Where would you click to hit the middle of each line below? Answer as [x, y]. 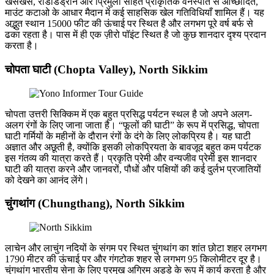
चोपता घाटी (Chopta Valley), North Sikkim [106, 70]
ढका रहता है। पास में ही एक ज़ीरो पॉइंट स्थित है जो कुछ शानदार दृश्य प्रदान [135, 35]
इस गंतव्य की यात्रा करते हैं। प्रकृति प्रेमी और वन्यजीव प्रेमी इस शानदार [131, 158]
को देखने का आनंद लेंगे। [47, 180]
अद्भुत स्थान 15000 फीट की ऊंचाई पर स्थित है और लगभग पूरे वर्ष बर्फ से [129, 24]
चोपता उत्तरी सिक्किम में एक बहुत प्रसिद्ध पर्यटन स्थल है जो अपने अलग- [128, 114]
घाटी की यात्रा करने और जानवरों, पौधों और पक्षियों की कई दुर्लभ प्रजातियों [133, 169]
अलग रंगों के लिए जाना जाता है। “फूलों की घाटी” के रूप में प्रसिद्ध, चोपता [132, 125]
